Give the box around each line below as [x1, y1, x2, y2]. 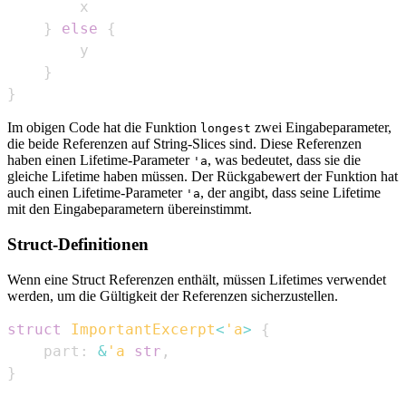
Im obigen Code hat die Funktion [7, 120, 200, 136]
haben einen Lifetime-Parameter [7, 152, 193, 169]
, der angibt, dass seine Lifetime [200, 185, 381, 201]
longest [200, 121, 251, 136]
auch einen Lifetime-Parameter [7, 185, 186, 201]
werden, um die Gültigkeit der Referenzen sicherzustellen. [7, 287, 338, 304]
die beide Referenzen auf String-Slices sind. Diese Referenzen [7, 136, 362, 152]
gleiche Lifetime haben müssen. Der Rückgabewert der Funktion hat [7, 169, 398, 185]
